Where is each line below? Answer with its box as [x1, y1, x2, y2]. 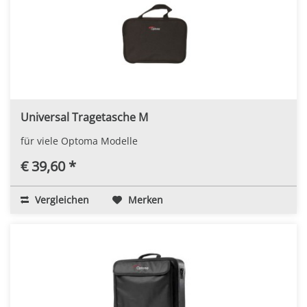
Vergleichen [32, 193, 89, 206]
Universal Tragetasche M [21, 109, 148, 125]
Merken [128, 193, 163, 206]
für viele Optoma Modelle [21, 134, 138, 147]
